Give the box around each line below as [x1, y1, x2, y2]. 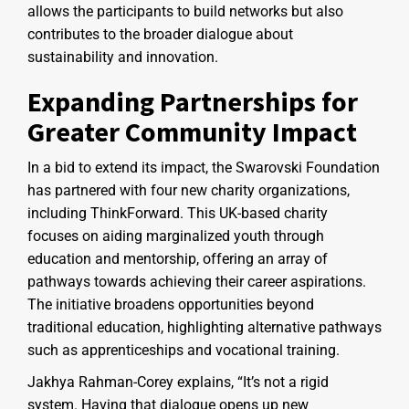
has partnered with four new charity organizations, [27, 181, 350, 199]
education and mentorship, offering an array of [27, 249, 328, 267]
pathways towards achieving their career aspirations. [27, 272, 366, 290]
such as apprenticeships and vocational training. [27, 341, 340, 359]
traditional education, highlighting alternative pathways [27, 318, 382, 336]
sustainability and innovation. [27, 47, 218, 66]
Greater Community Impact [27, 113, 357, 149]
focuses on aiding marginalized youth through [27, 226, 324, 245]
